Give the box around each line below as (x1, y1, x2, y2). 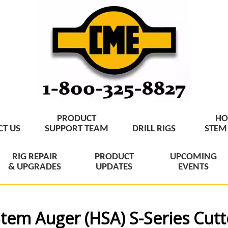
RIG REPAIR (12, 152, 58, 162)
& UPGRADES (8, 162, 61, 172)
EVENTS (178, 162, 209, 172)
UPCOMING (170, 152, 217, 162)
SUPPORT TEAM (45, 124, 108, 134)
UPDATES (96, 162, 132, 172)
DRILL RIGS (132, 124, 176, 134)
